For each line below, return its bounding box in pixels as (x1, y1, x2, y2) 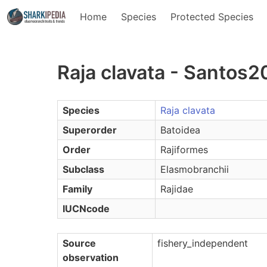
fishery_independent (157, 237, 248, 249)
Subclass (63, 163, 104, 175)
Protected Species (170, 11, 253, 23)
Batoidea (160, 124, 200, 136)
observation (63, 252, 119, 263)
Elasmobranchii (160, 163, 229, 175)
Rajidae (160, 183, 193, 195)
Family (63, 183, 92, 195)
